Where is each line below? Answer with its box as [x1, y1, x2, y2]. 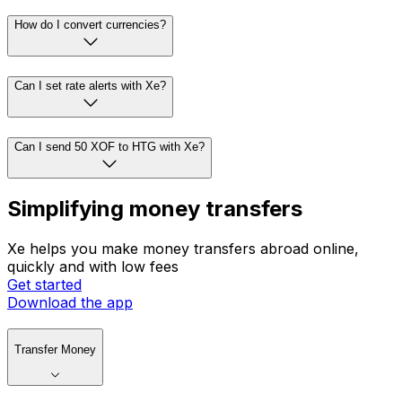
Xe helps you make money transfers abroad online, [7, 240, 359, 258]
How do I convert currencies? [14, 18, 166, 32]
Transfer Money [14, 343, 96, 357]
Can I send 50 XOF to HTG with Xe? [14, 139, 205, 153]
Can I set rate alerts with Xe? [14, 78, 166, 92]
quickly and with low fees [7, 258, 179, 276]
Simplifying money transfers [7, 196, 302, 223]
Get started [7, 275, 82, 294]
